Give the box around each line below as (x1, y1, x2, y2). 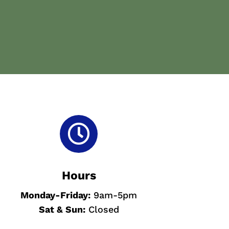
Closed (85, 204, 119, 215)
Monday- (20, 190, 61, 201)
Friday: (60, 190, 91, 201)
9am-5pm (90, 190, 138, 201)
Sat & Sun (38, 204, 83, 215)
